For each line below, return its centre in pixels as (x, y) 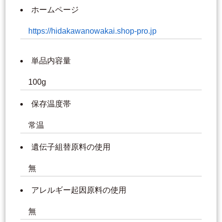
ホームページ (55, 10)
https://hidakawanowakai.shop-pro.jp (92, 31)
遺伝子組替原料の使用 (71, 147)
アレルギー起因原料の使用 (79, 190)
